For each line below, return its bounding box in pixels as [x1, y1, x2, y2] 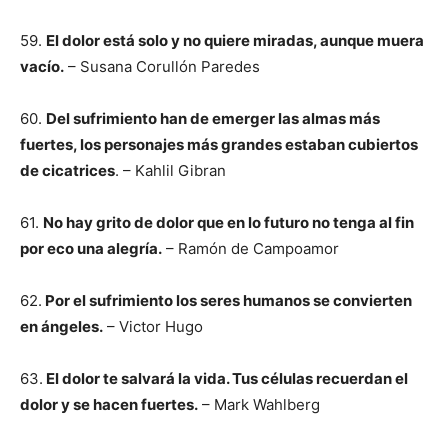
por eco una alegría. [20, 239, 162, 258]
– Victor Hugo [103, 317, 203, 336]
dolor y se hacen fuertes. [20, 395, 198, 414]
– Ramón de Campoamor [162, 239, 339, 258]
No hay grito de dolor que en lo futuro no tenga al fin [43, 213, 414, 232]
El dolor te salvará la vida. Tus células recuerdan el [43, 369, 408, 388]
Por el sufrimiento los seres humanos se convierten [42, 291, 412, 310]
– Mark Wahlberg [198, 395, 320, 414]
